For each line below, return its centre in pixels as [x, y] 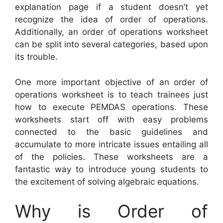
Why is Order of [111, 211]
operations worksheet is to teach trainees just [111, 94]
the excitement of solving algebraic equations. [107, 181]
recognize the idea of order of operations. [111, 20]
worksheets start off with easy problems [111, 119]
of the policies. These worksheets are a [111, 157]
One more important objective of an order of [111, 82]
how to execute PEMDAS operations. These [111, 107]
